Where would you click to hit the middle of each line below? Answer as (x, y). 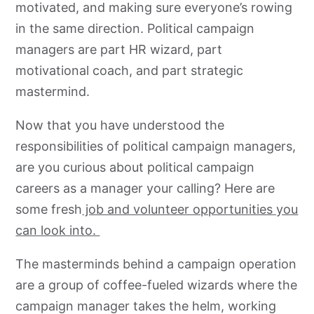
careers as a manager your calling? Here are (145, 188)
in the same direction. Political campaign (135, 28)
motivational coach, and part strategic (130, 70)
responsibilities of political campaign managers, (156, 146)
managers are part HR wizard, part (119, 49)
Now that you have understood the (120, 125)
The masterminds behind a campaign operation (156, 264)
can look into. (58, 230)
